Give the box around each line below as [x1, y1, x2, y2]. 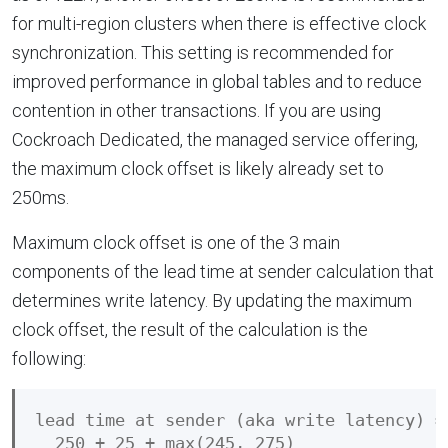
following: [12, 347, 86, 369]
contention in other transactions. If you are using [12, 99, 381, 121]
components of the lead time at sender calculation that [12, 260, 434, 282]
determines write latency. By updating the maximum [12, 289, 412, 311]
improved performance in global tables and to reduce [12, 70, 422, 92]
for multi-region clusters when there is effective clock [12, 12, 426, 34]
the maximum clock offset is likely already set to [12, 157, 384, 179]
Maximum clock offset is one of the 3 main [12, 231, 340, 253]
